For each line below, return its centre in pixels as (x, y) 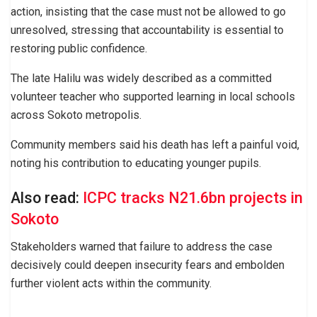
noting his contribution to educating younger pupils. (136, 163)
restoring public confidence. (79, 48)
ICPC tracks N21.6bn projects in (193, 198)
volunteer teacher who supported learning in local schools (153, 96)
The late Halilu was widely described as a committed (141, 78)
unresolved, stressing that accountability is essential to (147, 30)
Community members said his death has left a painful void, (155, 144)
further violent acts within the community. (111, 283)
